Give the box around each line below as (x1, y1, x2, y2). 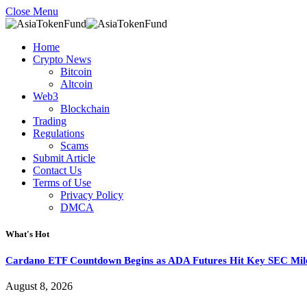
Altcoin (60, 78, 93, 90)
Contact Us (33, 164, 82, 176)
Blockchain (60, 103, 110, 114)
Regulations (33, 127, 84, 139)
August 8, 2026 (5, 280, 73, 293)
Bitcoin (60, 66, 92, 77)
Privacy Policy (60, 189, 123, 201)
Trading (33, 115, 66, 127)
